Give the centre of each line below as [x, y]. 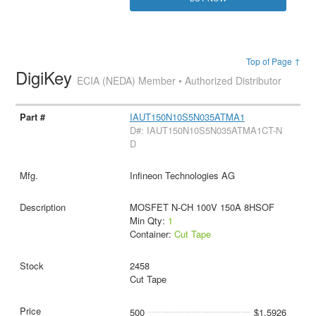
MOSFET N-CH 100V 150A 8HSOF [202, 207]
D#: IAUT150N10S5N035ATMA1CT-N [206, 130]
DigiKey [47, 77]
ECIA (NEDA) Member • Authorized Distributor [180, 80]
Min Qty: [148, 220]
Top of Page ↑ [273, 61]
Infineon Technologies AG [182, 175]
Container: [152, 233]
